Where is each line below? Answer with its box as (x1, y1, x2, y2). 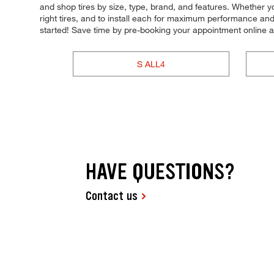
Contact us (86, 188, 138, 204)
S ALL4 (136, 58, 165, 69)
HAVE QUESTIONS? (86, 157, 235, 187)
